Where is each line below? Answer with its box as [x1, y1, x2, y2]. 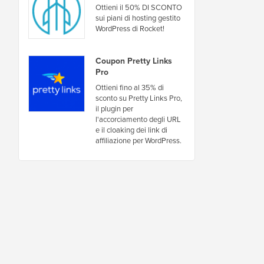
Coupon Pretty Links [95, 54, 172, 67]
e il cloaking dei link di [95, 124, 167, 136]
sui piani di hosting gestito [95, 12, 180, 24]
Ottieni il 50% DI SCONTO [95, 2, 182, 14]
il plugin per [95, 103, 133, 114]
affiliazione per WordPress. [95, 134, 181, 146]
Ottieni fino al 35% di [95, 81, 164, 93]
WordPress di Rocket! [95, 23, 164, 35]
